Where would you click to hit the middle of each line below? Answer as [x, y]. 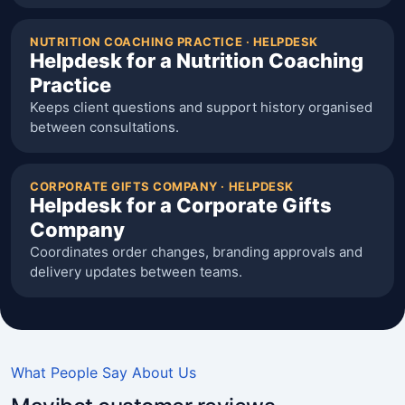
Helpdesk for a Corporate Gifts [181, 205]
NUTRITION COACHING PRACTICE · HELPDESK [174, 42]
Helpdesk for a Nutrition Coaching [197, 61]
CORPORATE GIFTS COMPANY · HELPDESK [162, 186]
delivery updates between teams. [136, 272]
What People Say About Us [104, 372]
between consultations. [104, 127]
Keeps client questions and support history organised [201, 107]
